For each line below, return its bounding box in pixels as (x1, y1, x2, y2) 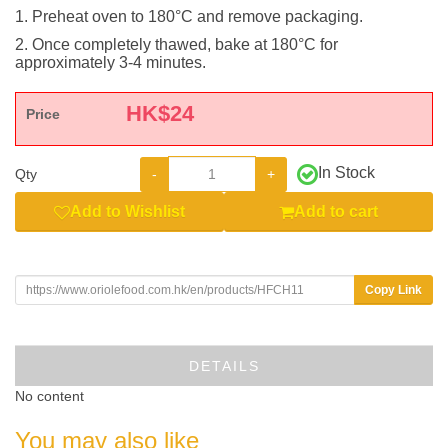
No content (15, 387, 84, 404)
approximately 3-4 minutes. (15, 54, 206, 71)
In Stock (317, 164, 375, 181)
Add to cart (294, 203, 378, 220)
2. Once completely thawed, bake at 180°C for (15, 36, 338, 53)
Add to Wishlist (70, 203, 185, 220)
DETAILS (188, 357, 260, 374)
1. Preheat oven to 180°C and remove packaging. (15, 8, 363, 25)
